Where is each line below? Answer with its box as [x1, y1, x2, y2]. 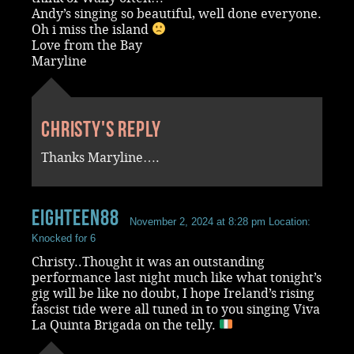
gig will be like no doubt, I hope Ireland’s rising [32, 285, 314, 301]
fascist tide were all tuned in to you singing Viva [32, 301, 320, 317]
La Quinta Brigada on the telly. [32, 317, 219, 333]
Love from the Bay [32, 37, 142, 53]
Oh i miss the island [32, 21, 152, 37]
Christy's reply [41, 116, 161, 141]
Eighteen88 [32, 205, 119, 230]
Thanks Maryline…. [41, 149, 160, 165]
